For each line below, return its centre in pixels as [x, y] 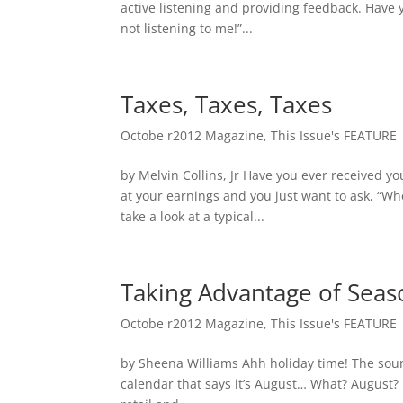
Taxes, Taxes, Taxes [227, 104]
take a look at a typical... [193, 216]
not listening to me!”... [187, 28]
